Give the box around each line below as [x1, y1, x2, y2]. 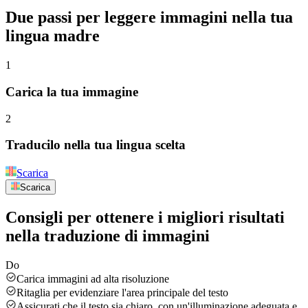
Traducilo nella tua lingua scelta [5, 137, 186, 153]
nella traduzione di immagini [5, 227, 210, 245]
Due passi [5, 8, 72, 27]
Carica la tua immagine [5, 84, 138, 99]
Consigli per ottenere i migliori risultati [5, 208, 285, 227]
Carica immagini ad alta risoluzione [16, 273, 169, 285]
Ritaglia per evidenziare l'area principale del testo [16, 287, 228, 299]
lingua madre [5, 27, 100, 45]
